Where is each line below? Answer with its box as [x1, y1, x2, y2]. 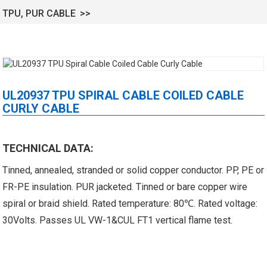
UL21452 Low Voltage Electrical [122, 120, 246, 131]
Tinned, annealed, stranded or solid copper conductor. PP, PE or [2, 164, 265, 176]
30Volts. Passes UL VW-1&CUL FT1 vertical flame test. [2, 214, 233, 226]
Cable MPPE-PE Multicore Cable [122, 147, 246, 158]
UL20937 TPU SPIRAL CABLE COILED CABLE [2, 88, 244, 103]
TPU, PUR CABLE [2, 7, 76, 19]
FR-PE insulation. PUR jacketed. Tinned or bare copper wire [2, 181, 248, 193]
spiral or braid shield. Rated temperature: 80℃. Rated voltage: [2, 197, 258, 209]
